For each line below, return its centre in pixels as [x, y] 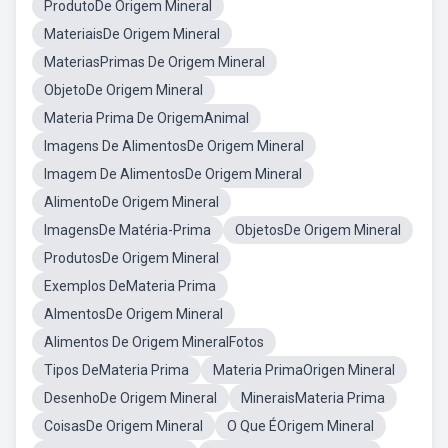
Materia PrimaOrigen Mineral [304, 370]
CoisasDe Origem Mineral [123, 426]
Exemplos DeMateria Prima [130, 286]
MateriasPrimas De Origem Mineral [154, 62]
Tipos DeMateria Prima [116, 370]
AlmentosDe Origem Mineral [133, 314]
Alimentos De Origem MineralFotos [154, 342]
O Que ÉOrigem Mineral [300, 426]
